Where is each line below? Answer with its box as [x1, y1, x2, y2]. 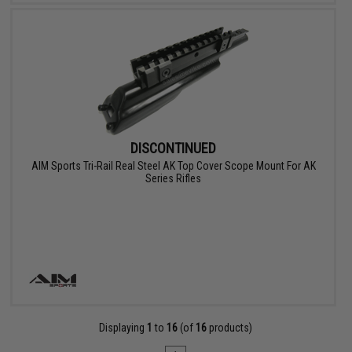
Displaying [99, 321, 148, 335]
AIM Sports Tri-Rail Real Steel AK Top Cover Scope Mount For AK [31, 159, 316, 173]
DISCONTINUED [130, 140, 217, 157]
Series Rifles [145, 172, 202, 185]
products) [207, 321, 253, 335]
